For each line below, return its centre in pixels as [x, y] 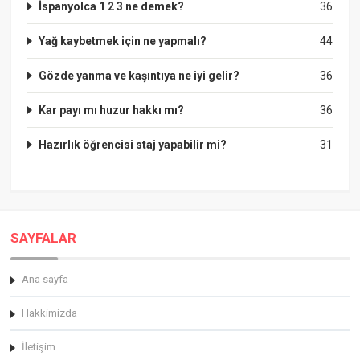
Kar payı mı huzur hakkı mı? [112, 110]
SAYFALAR [44, 237]
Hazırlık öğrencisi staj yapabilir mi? [133, 144]
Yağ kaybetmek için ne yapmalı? [123, 41]
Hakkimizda [50, 313]
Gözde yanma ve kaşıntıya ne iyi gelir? [139, 75]
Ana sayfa [45, 279]
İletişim [39, 346]
